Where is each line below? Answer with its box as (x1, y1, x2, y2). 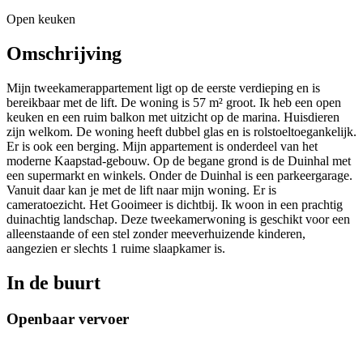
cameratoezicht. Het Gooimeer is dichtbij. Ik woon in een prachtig (6, 198, 343, 212)
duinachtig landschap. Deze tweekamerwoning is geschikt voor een (6, 212, 350, 227)
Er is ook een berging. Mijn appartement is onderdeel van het (6, 139, 318, 154)
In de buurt (6, 272, 100, 294)
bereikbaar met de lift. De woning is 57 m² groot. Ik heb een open (6, 96, 341, 110)
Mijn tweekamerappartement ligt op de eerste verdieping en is (6, 81, 320, 96)
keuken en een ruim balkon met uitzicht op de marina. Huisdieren (6, 110, 340, 125)
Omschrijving (6, 43, 122, 65)
